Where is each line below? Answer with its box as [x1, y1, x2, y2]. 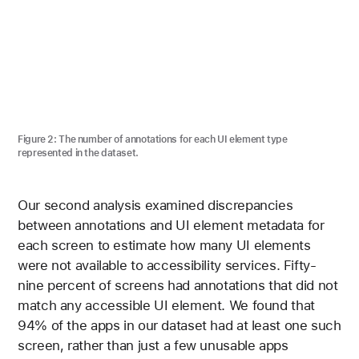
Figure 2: [18, 133, 57, 145]
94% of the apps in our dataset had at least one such [18, 317, 341, 333]
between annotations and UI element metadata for [18, 216, 325, 233]
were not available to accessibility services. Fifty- [18, 256, 317, 273]
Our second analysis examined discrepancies [18, 196, 293, 213]
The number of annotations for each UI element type [56, 133, 288, 145]
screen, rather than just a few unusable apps [18, 337, 288, 353]
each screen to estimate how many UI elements [18, 236, 311, 253]
